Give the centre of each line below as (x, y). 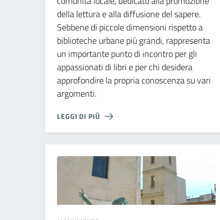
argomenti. (77, 93)
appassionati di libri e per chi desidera (125, 67)
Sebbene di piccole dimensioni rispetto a (130, 27)
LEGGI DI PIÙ (79, 116)
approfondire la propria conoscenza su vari (134, 80)
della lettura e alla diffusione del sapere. (129, 14)
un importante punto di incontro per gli (127, 54)
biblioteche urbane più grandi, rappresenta (134, 40)
